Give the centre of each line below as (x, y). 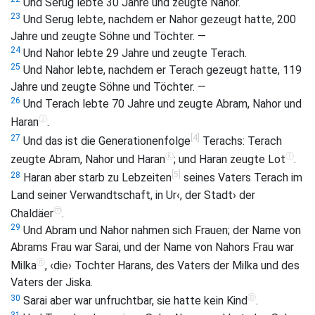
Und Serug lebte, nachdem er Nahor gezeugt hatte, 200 (158, 20)
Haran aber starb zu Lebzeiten (96, 178)
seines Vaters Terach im (242, 178)
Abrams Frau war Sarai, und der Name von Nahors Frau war (152, 247)
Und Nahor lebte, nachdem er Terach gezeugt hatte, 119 (161, 70)
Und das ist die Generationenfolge (105, 141)
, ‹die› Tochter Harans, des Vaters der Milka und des (172, 266)
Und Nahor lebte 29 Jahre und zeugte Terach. (134, 53)
